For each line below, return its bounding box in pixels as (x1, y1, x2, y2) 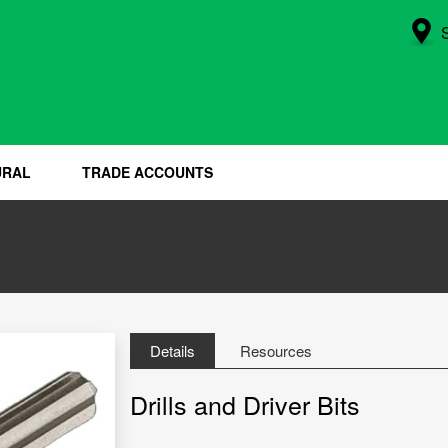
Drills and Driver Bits (129, 386, 360, 423)
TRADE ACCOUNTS (82, 162, 213, 183)
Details (149, 340, 195, 362)
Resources (239, 340, 312, 362)
